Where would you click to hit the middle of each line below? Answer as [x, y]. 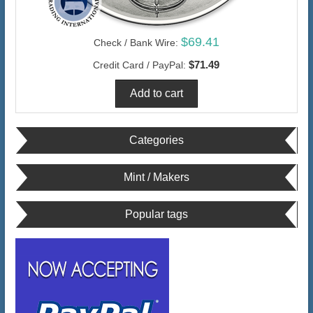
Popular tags [156, 214]
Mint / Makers [156, 177]
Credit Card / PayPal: [140, 65]
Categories [156, 140]
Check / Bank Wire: [136, 43]
